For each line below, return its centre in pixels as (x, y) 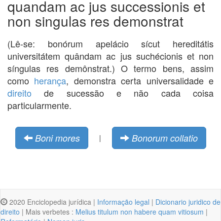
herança (50, 80)
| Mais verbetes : (48, 211)
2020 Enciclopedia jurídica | (52, 202)
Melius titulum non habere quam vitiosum (140, 211)
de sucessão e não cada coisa (123, 92)
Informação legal (123, 202)
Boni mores (57, 138)
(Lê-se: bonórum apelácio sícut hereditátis (110, 43)
